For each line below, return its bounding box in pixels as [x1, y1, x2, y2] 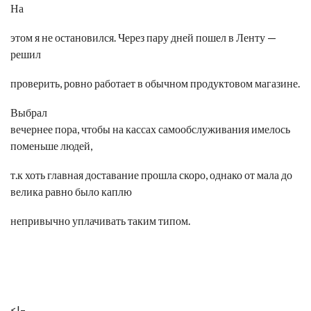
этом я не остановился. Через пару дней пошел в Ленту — [10, 31, 276, 44]
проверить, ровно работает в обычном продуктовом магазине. [10, 76, 300, 90]
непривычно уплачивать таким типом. [10, 214, 190, 227]
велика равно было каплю [10, 185, 132, 198]
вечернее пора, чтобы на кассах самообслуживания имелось [10, 122, 290, 135]
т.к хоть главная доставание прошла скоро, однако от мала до [10, 168, 292, 181]
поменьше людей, [10, 139, 92, 152]
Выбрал [10, 106, 47, 119]
